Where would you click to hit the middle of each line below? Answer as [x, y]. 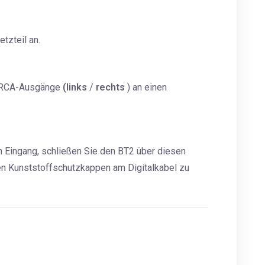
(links [75, 88]
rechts [110, 88]
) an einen [146, 88]
